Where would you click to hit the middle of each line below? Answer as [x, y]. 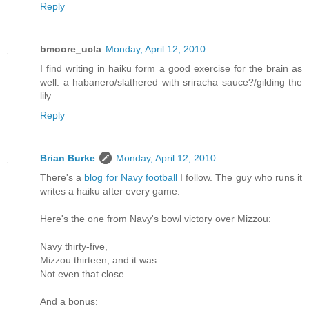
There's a [62, 178]
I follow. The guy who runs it [240, 178]
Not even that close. [83, 274]
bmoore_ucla [71, 49]
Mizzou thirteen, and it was [98, 260]
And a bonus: [69, 302]
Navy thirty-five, [74, 247]
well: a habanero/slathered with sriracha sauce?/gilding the [171, 82]
